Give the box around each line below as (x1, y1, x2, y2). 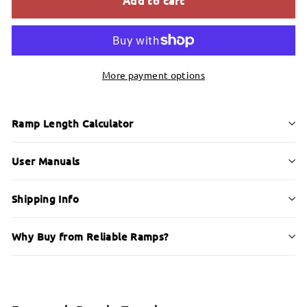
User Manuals (12, 153, 80, 168)
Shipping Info (12, 191, 79, 206)
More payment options (102, 68, 205, 81)
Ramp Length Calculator (12, 116, 134, 130)
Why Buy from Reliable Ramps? (12, 229, 169, 243)
